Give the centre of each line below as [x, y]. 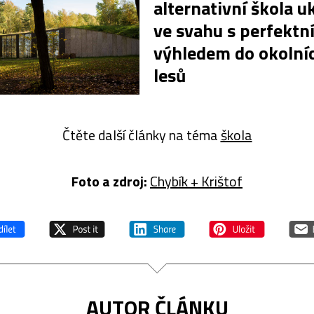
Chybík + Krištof [196, 181]
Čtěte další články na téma [141, 135]
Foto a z [95, 181]
